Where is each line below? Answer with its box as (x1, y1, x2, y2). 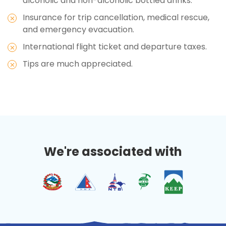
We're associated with (44, 143, 182, 160)
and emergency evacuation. (23, 23, 134, 35)
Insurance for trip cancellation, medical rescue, (23, 11, 209, 23)
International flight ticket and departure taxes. (23, 40, 209, 52)
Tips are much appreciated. (23, 58, 133, 70)
